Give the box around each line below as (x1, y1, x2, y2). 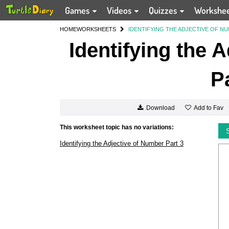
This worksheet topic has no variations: (60, 124, 174, 131)
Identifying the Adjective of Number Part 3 (60, 140, 184, 147)
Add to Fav (193, 104, 223, 111)
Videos (107, 5, 134, 16)
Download (146, 104, 175, 112)
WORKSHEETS (77, 26, 116, 32)
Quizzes (149, 5, 179, 16)
